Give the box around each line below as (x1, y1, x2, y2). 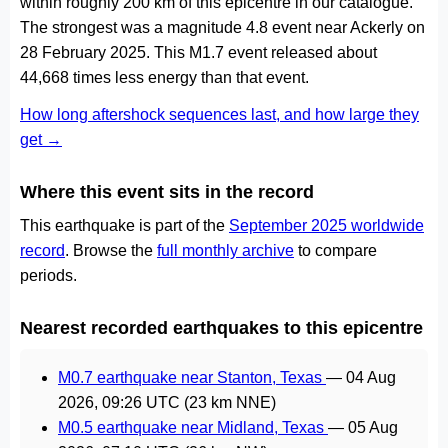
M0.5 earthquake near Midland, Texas (58, 419, 328, 436)
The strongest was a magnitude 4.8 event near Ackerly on (20, 19, 425, 36)
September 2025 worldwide (229, 217, 424, 234)
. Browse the (65, 242, 157, 259)
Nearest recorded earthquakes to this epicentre (20, 317, 423, 338)
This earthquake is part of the (20, 217, 229, 234)
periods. (20, 267, 77, 284)
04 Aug (346, 369, 396, 386)
